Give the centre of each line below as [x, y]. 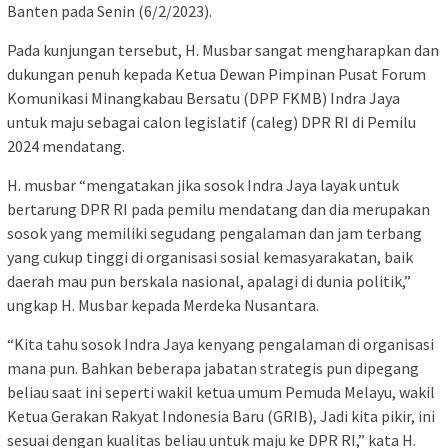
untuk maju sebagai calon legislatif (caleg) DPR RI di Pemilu [211, 121]
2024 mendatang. [66, 145]
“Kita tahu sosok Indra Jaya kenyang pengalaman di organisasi [220, 343]
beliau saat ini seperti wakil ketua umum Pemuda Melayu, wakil [221, 391]
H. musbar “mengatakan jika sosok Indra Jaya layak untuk [203, 184]
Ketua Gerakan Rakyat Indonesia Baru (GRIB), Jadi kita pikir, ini [221, 415]
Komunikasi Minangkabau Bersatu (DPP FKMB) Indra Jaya [203, 97]
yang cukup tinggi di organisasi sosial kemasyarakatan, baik [210, 256]
